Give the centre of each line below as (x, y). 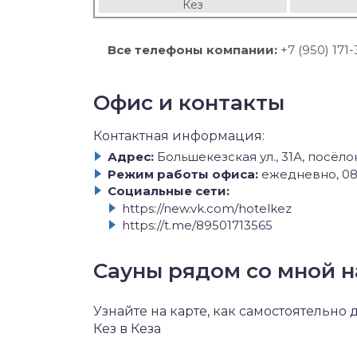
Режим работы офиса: (183, 174)
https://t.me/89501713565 (197, 225)
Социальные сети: (169, 191)
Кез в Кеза (127, 329)
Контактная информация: (179, 136)
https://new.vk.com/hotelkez (207, 208)
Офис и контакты (189, 103)
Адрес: (131, 157)
